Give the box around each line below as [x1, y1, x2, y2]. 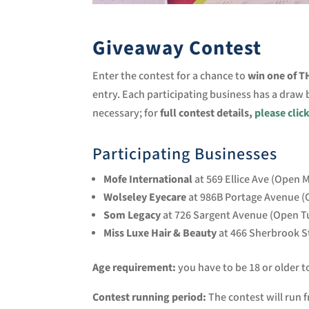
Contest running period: [92, 290, 209, 306]
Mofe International [103, 172, 193, 188]
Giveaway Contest [92, 35, 262, 62]
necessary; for [92, 106, 159, 121]
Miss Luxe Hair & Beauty [103, 226, 217, 241]
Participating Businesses [92, 143, 278, 166]
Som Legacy [103, 208, 161, 223]
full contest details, [158, 106, 255, 121]
